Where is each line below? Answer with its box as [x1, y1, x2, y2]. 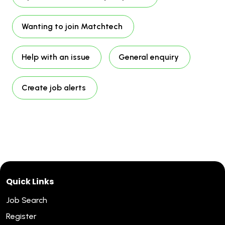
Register [6, 211, 37, 221]
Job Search [6, 195, 47, 205]
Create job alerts [22, 82, 86, 92]
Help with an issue [22, 52, 90, 62]
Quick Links [6, 175, 54, 187]
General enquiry [119, 52, 179, 62]
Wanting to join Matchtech [22, 21, 123, 31]
